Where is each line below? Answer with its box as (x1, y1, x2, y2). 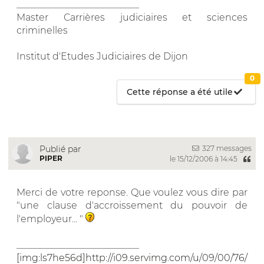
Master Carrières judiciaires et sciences (16, 11, 247, 23)
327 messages (200, 143, 252, 153)
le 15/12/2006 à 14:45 (169, 154, 239, 163)
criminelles (16, 24, 68, 36)
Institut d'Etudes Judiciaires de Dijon (16, 50, 188, 62)
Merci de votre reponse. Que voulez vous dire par (16, 186, 247, 198)
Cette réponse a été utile (127, 86, 233, 97)
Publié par (39, 143, 81, 154)
